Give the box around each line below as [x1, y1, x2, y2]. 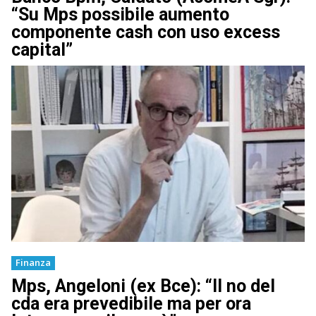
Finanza [16, 255, 51, 269]
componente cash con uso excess [11, 22, 280, 43]
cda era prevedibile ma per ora [11, 293, 251, 314]
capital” [11, 39, 73, 61]
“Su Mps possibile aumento [11, 4, 229, 25]
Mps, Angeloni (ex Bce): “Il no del [11, 275, 275, 296]
